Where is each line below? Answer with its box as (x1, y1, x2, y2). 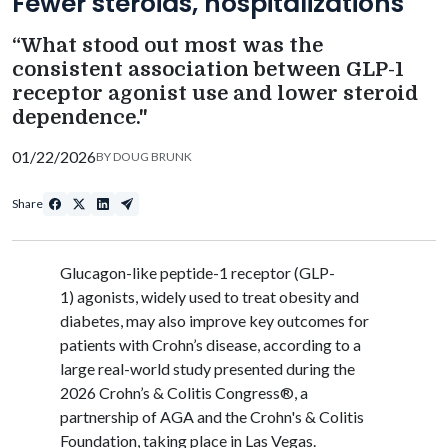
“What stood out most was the (12, 33, 323, 57)
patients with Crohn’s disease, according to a (60, 334, 361, 354)
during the (286, 358, 355, 378)
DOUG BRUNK (113, 148, 192, 164)
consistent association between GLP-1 (12, 57, 404, 81)
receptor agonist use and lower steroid (12, 81, 418, 105)
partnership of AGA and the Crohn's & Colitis (60, 406, 364, 426)
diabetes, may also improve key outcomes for (60, 310, 369, 330)
